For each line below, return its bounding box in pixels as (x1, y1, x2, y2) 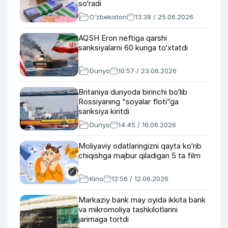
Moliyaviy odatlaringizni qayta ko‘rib (78, 141, 202, 151)
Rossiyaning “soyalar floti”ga (78, 97, 179, 106)
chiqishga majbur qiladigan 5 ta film (78, 151, 201, 160)
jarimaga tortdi (78, 214, 129, 224)
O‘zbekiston (90, 13, 127, 21)
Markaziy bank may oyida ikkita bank (78, 195, 206, 205)
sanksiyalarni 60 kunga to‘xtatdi (78, 43, 188, 52)
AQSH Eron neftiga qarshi (78, 33, 167, 43)
